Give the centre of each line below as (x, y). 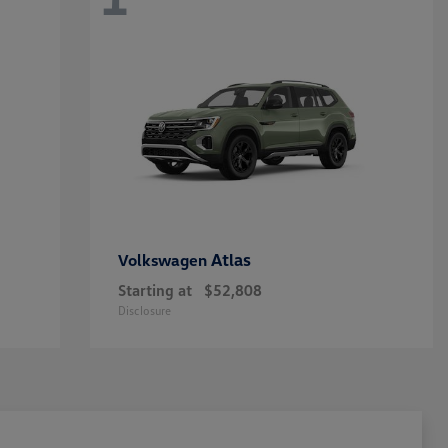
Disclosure (144, 310)
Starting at (154, 290)
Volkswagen (164, 260)
